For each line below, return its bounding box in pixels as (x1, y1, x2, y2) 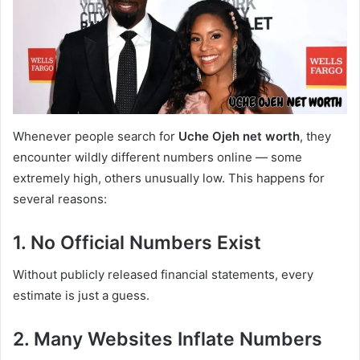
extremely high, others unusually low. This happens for (13, 170, 325, 186)
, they (300, 128, 331, 144)
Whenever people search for (13, 128, 178, 144)
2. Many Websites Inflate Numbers (13, 328, 322, 351)
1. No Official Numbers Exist (13, 231, 261, 254)
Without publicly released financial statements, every (13, 267, 313, 283)
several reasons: (13, 190, 107, 207)
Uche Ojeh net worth (178, 128, 300, 144)
